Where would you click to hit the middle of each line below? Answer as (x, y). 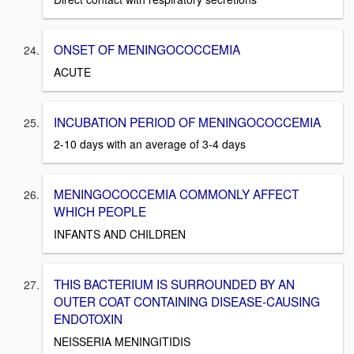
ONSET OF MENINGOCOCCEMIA (147, 49)
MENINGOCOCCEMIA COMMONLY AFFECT (176, 194)
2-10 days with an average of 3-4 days (150, 144)
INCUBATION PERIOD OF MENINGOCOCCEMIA (187, 121)
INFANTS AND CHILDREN (120, 233)
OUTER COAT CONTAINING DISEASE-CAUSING (187, 301)
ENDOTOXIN (88, 318)
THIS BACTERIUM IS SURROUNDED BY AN (174, 283)
